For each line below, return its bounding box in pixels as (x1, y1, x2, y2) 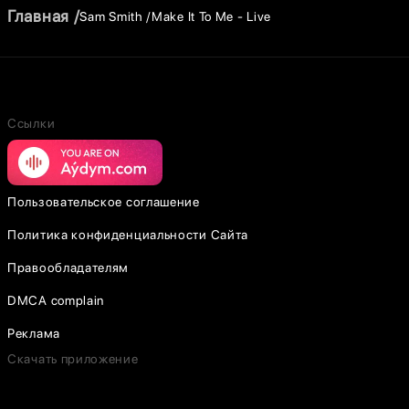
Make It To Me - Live (152, 8, 272, 24)
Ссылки (7, 116, 56, 131)
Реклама (7, 326, 60, 341)
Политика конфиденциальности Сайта (7, 227, 249, 242)
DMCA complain (7, 293, 105, 308)
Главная (7, 6, 69, 26)
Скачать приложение (7, 351, 139, 366)
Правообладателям (7, 260, 130, 275)
